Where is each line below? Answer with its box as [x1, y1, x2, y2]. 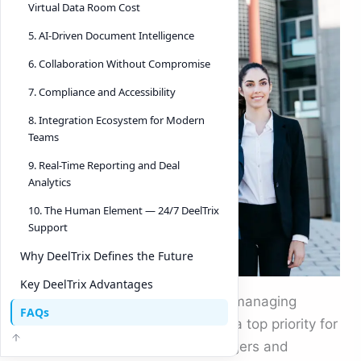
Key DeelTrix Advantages [20, 276, 153, 292]
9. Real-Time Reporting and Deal [28, 158, 180, 172]
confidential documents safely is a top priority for [21, 315, 338, 332]
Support [28, 220, 68, 234]
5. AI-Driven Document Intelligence [28, 28, 194, 43]
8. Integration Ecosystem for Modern [28, 113, 205, 127]
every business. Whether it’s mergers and [21, 338, 289, 355]
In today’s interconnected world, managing [21, 293, 297, 309]
